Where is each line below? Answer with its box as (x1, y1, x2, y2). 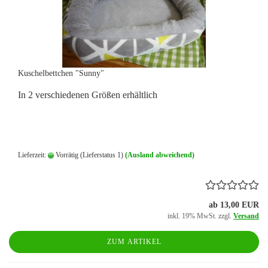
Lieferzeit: (18, 151, 48, 159)
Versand (233, 212, 259, 220)
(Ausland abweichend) (125, 151, 194, 159)
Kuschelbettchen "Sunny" (18, 69, 104, 78)
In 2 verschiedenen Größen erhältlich (18, 90, 157, 100)
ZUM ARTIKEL (106, 237, 162, 246)
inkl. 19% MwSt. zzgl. (167, 212, 233, 220)
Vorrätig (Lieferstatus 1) (54, 151, 123, 159)
